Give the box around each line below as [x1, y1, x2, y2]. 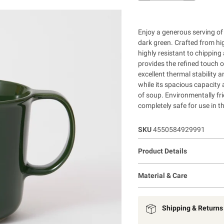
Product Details [137, 146, 187, 155]
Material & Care [137, 171, 187, 179]
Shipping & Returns [161, 203, 223, 212]
